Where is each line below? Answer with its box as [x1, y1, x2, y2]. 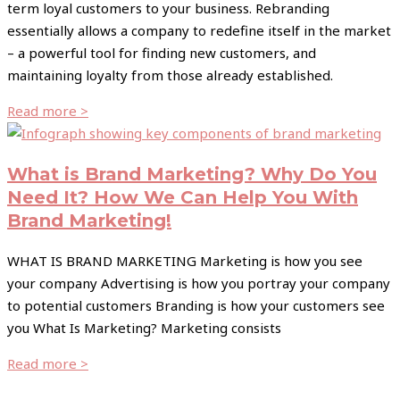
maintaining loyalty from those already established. [7, 66, 333, 84]
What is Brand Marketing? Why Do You [7, 163, 377, 185]
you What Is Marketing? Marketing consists [7, 319, 281, 337]
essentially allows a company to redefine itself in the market [7, 21, 391, 39]
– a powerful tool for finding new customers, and [7, 44, 316, 62]
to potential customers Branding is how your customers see [7, 296, 385, 314]
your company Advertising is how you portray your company [7, 274, 390, 292]
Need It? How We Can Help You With [7, 187, 358, 208]
